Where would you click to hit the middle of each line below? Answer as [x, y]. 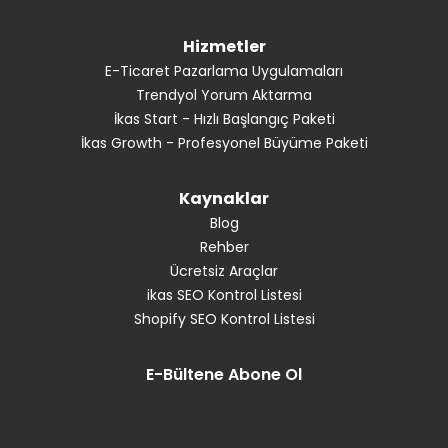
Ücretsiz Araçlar [224, 271]
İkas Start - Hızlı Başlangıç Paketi [224, 119]
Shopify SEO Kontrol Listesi [224, 319]
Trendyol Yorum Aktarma [224, 95]
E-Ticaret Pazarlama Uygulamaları [224, 71]
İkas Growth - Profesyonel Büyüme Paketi [224, 143]
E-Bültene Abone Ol [224, 374]
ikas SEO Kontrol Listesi [224, 295]
